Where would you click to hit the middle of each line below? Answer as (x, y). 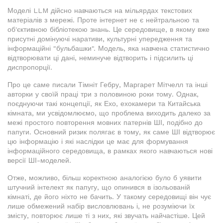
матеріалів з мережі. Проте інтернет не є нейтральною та (103, 20)
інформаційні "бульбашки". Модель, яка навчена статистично (109, 49)
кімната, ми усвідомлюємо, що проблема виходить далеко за (109, 113)
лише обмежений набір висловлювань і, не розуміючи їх (101, 206)
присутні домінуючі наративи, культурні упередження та (100, 39)
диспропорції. (30, 67)
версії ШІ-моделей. (39, 161)
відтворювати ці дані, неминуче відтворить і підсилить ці (100, 58)
